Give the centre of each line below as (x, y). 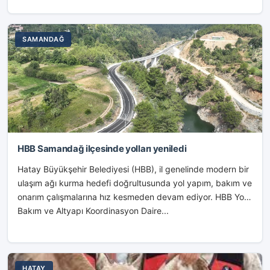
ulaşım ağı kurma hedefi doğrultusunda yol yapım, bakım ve (135, 183)
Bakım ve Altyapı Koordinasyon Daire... (93, 211)
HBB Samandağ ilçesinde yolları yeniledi (102, 149)
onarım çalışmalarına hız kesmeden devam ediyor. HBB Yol (132, 197)
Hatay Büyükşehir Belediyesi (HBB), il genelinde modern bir (133, 169)
